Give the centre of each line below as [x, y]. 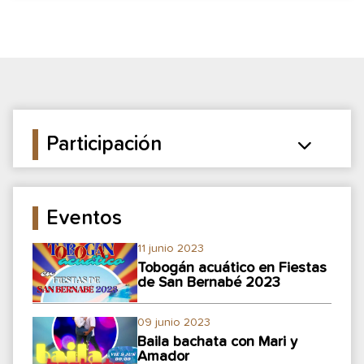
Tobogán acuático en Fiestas [232, 268]
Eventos [84, 218]
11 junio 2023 [170, 248]
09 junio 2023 [173, 322]
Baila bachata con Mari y [217, 342]
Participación [104, 145]
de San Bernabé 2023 [208, 282]
